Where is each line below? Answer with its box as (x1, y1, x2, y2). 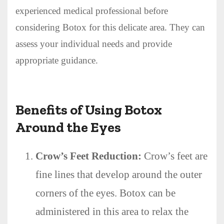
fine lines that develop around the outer (35, 168, 202, 180)
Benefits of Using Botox (15, 101, 162, 118)
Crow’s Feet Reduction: (35, 149, 141, 162)
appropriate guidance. (15, 54, 98, 65)
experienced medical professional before (15, 5, 168, 16)
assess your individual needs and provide (15, 38, 172, 49)
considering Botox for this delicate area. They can (15, 21, 205, 32)
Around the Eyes (15, 118, 121, 135)
